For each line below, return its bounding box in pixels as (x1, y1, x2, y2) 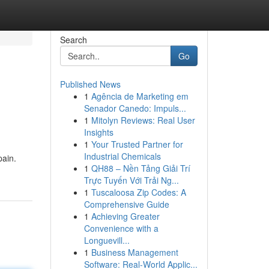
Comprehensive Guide (83, 198, 169, 210)
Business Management (91, 246, 178, 258)
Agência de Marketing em (91, 90, 189, 102)
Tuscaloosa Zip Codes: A (91, 186, 186, 198)
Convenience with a (83, 222, 159, 234)
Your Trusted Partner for (91, 138, 183, 150)
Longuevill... (83, 234, 130, 246)
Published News (59, 78, 121, 90)
